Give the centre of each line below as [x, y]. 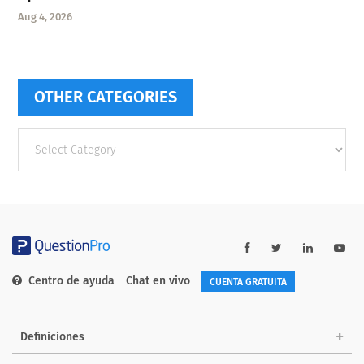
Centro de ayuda [71, 281]
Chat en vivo [158, 281]
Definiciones [52, 336]
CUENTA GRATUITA [248, 282]
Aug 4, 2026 [45, 16]
